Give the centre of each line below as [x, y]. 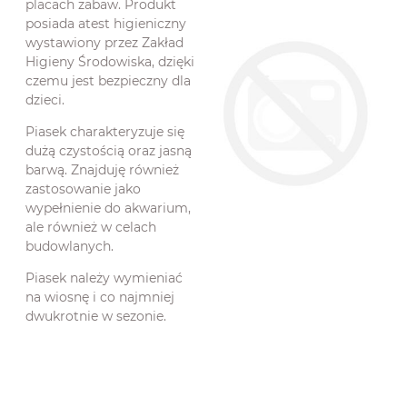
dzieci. [45, 100]
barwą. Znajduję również [102, 170]
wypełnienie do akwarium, [108, 208]
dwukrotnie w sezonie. [96, 317]
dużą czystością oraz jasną [109, 151]
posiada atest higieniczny [106, 24]
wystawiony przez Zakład [104, 43]
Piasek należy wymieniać [104, 278]
